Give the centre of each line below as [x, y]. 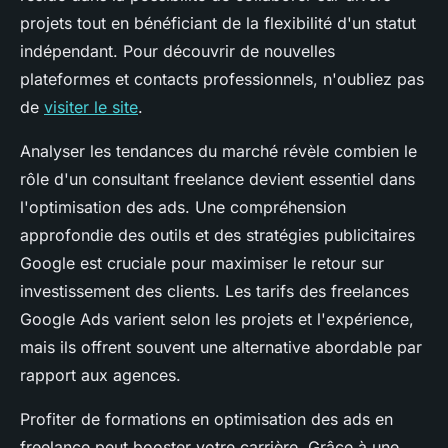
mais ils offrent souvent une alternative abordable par [221, 347]
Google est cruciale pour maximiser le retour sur [202, 263]
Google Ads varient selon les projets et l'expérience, [217, 319]
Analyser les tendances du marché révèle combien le [218, 151]
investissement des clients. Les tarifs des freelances [214, 291]
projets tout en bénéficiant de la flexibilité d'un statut [218, 23]
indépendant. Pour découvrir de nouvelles [177, 51]
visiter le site [91, 107]
